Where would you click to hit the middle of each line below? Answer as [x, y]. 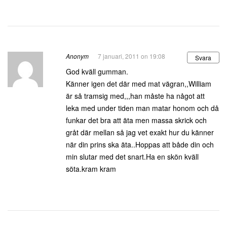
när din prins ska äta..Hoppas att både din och [140, 144]
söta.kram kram [91, 169]
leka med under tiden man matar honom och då [142, 108]
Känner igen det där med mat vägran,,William [139, 84]
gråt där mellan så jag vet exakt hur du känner [140, 132]
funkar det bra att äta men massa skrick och [136, 120]
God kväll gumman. [97, 71]
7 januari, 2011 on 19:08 [131, 56]
